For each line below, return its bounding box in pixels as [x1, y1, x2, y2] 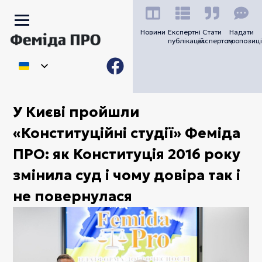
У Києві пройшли [13, 103, 140, 121]
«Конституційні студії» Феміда [13, 124, 241, 142]
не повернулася [13, 187, 133, 205]
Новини [140, 27, 166, 36]
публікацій [167, 36, 204, 45]
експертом [197, 36, 234, 45]
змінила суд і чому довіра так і [13, 166, 241, 184]
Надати [229, 27, 254, 36]
